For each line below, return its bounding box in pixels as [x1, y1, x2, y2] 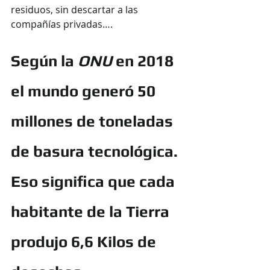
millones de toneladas [11, 111, 177, 130]
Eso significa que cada [11, 172, 178, 190]
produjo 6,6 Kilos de [11, 232, 160, 251]
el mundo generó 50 [11, 81, 159, 100]
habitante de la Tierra [11, 202, 173, 221]
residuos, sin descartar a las [11, 2, 140, 16]
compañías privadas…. [11, 17, 113, 31]
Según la [11, 51, 78, 70]
